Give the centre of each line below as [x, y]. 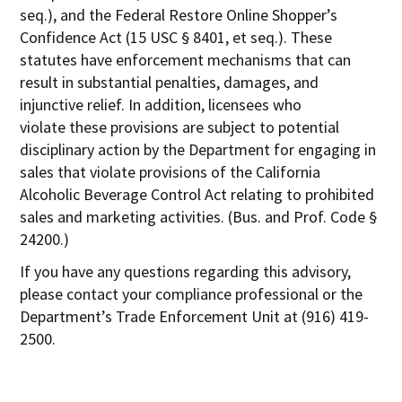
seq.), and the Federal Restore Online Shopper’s [179, 14]
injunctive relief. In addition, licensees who [161, 104]
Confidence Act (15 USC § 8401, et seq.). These [176, 37]
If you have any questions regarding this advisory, [186, 271]
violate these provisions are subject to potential [180, 127]
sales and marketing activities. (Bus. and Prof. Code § [199, 216]
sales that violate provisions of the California [170, 171]
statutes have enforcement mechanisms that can [186, 59]
